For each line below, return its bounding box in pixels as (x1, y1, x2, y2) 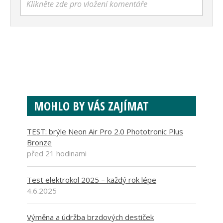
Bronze (27, 137, 52, 148)
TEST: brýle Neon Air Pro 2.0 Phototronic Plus (27, 126, 183, 137)
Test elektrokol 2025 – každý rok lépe (27, 175, 156, 185)
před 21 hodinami (27, 148, 87, 159)
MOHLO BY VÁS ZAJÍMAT (34, 98, 149, 114)
